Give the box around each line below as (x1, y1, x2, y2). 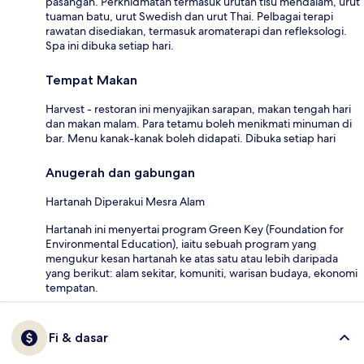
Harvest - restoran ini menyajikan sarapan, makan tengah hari (45, 101, 351, 116)
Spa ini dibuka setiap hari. (45, 37, 174, 53)
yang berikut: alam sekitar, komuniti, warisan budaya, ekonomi (45, 265, 357, 280)
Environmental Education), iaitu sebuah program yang (45, 236, 317, 251)
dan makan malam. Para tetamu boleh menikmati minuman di (45, 115, 352, 131)
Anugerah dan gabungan (45, 164, 195, 180)
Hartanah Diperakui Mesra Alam (45, 193, 205, 209)
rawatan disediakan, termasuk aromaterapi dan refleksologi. (45, 23, 347, 38)
